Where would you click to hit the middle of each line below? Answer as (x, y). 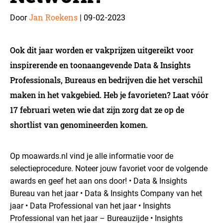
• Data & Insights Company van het (140, 193)
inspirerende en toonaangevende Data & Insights (100, 65)
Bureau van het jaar (44, 193)
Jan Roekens (53, 17)
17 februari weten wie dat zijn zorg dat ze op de (97, 110)
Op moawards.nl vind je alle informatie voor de (92, 156)
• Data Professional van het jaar (80, 206)
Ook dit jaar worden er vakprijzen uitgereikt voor (102, 50)
